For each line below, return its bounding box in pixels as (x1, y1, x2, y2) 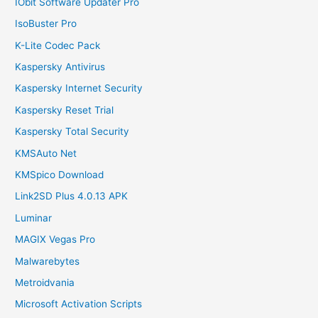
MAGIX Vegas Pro (15, 234, 96, 246)
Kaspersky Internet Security (15, 82, 143, 94)
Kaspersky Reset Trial (15, 104, 114, 116)
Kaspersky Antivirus (15, 60, 106, 72)
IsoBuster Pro (15, 18, 77, 30)
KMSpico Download (15, 168, 104, 180)
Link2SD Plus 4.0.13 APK (15, 190, 128, 202)
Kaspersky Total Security (15, 126, 130, 138)
